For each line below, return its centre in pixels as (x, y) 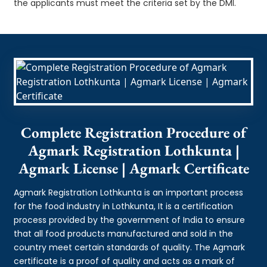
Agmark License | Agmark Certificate (133, 168)
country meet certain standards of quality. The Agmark (130, 247)
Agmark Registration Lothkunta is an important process (129, 192)
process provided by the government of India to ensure (130, 220)
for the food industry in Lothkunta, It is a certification (124, 206)
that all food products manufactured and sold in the (124, 233)
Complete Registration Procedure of (133, 132)
